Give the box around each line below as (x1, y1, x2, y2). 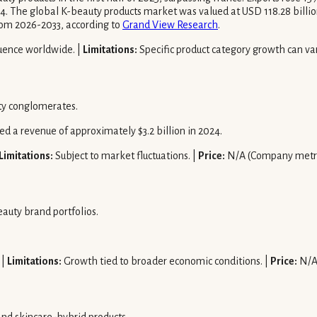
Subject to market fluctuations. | (53, 149, 198, 161)
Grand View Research (122, 19, 218, 31)
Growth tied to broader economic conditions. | (62, 255, 270, 267)
